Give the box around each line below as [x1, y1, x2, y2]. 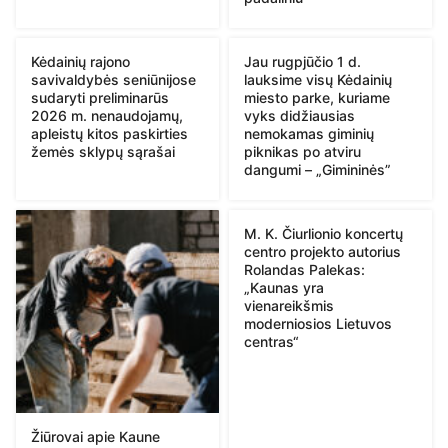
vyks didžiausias [244, 106, 355, 124]
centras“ [244, 332, 299, 350]
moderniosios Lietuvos [244, 314, 392, 332]
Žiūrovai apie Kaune [31, 427, 160, 445]
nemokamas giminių [244, 124, 374, 142]
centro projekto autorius [244, 242, 401, 260]
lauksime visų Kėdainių [244, 70, 392, 88]
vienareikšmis [244, 296, 334, 314]
